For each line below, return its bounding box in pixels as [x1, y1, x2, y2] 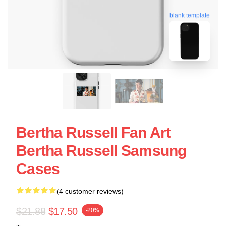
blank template [169, 11, 210, 19]
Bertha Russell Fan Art [16, 124, 171, 141]
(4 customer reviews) [56, 187, 124, 195]
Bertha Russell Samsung [16, 142, 187, 159]
